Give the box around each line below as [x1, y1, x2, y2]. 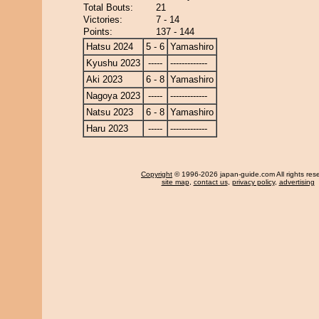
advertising [278, 178, 315, 186]
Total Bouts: [83, 2, 133, 13]
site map [161, 178, 189, 186]
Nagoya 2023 [86, 90, 140, 101]
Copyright [141, 170, 172, 178]
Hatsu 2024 [86, 41, 133, 52]
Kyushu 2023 [86, 58, 140, 68]
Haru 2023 [86, 123, 128, 134]
